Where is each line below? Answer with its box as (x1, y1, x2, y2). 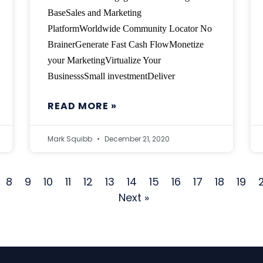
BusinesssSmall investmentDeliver (47, 71, 175, 82)
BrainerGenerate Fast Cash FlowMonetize (47, 39, 204, 50)
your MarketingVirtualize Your (47, 55, 161, 66)
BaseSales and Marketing (47, 8, 141, 18)
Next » (119, 190, 149, 205)
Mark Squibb (47, 134, 94, 144)
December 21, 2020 (102, 134, 170, 144)
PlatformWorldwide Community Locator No (47, 23, 212, 34)
